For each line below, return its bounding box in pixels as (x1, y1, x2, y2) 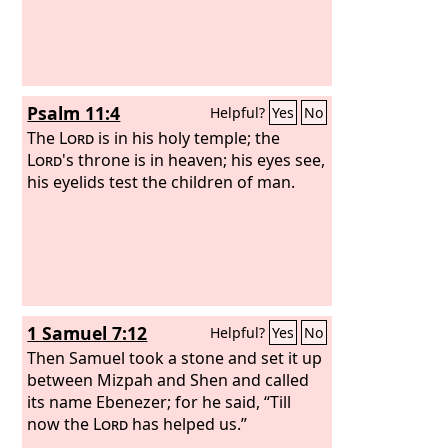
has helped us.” (128, 412, 248, 435)
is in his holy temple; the (94, 126, 281, 149)
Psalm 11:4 (27, 101, 121, 125)
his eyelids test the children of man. (27, 170, 296, 193)
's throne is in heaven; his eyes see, (62, 148, 326, 171)
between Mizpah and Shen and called (27, 368, 310, 391)
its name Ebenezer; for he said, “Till (27, 390, 292, 413)
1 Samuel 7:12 (27, 321, 148, 345)
